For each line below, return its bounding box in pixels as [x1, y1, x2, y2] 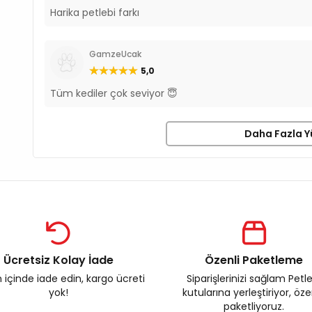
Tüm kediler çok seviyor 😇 [50, 86, 178, 100]
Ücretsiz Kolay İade [3, 252, 114, 268]
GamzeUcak [89, 48, 142, 60]
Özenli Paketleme [205, 252, 303, 268]
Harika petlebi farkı [50, 6, 140, 19]
